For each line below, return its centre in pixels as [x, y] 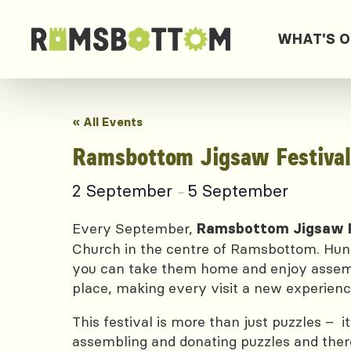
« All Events [107, 122]
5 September [238, 191]
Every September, [134, 228]
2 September [125, 191]
